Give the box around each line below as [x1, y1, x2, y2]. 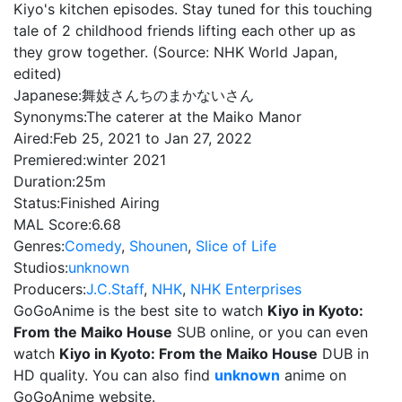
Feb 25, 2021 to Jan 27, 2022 [53, 129, 252, 147]
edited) [13, 65, 62, 83]
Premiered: [13, 151, 86, 169]
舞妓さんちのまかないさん [82, 86, 254, 104]
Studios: [13, 258, 68, 276]
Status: [13, 194, 60, 212]
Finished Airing [60, 194, 160, 212]
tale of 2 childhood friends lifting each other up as [13, 22, 355, 39]
